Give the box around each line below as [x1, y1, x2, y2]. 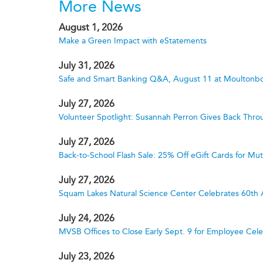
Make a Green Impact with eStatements [59, 36, 207, 46]
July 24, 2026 [59, 213, 114, 224]
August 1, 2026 [59, 22, 123, 33]
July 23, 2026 [59, 251, 114, 262]
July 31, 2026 [59, 60, 114, 71]
